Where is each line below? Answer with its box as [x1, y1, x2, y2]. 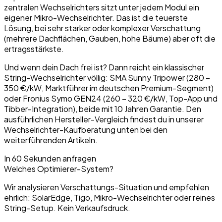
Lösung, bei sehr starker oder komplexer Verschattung [4, 23, 201, 34]
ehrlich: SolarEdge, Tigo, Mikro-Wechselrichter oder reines [4, 192, 215, 203]
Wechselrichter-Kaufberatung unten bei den [4, 124, 167, 135]
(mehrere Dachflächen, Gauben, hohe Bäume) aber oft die [4, 33, 216, 44]
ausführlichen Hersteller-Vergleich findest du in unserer [4, 114, 204, 125]
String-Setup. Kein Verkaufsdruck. [4, 203, 130, 214]
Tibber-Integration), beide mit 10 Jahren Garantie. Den [4, 104, 201, 114]
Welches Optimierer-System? [4, 164, 113, 174]
